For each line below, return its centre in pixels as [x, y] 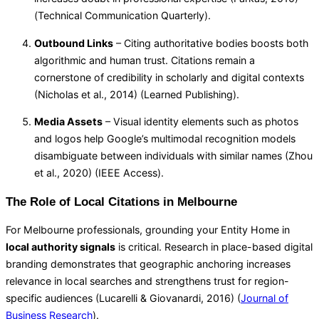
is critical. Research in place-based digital [214, 247]
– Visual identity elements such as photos [200, 121]
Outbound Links [74, 43]
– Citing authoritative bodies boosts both [211, 43]
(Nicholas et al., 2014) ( [89, 94]
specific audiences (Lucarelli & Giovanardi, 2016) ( [123, 298]
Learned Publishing [188, 94]
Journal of [265, 298]
